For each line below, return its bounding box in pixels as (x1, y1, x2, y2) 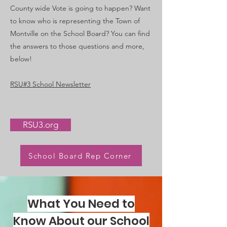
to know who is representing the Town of (10, 16, 140, 25)
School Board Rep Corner (28, 150, 132, 161)
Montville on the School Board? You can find (10, 29, 150, 38)
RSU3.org (23, 120, 58, 130)
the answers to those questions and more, (10, 42, 144, 51)
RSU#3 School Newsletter (10, 80, 91, 89)
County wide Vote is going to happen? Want (10, 4, 150, 13)
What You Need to (27, 196, 135, 212)
